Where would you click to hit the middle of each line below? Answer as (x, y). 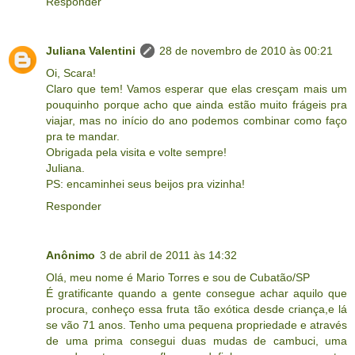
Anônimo (71, 256)
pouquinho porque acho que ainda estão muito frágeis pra (197, 105)
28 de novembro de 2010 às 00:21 (246, 51)
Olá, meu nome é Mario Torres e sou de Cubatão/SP (178, 278)
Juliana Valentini (91, 51)
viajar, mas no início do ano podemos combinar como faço (197, 121)
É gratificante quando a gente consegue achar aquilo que (197, 294)
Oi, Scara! (71, 73)
